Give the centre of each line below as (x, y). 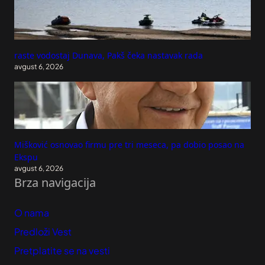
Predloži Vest (43, 231)
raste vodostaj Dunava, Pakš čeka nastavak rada (109, 55)
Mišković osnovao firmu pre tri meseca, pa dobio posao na (129, 144)
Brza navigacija (55, 182)
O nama (32, 212)
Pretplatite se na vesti (62, 250)
